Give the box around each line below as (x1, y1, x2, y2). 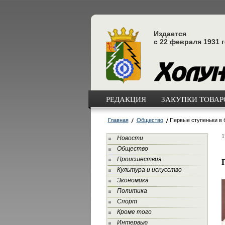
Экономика (117, 177, 149, 184)
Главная (107, 117, 129, 123)
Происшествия (117, 156, 161, 163)
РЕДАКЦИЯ (105, 94, 146, 104)
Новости (117, 135, 143, 142)
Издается (153, 30, 186, 38)
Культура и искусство (117, 166, 182, 173)
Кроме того (117, 208, 152, 215)
